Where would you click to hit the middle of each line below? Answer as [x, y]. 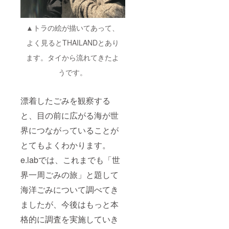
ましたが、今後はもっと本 [70, 204]
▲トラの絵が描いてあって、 [73, 28]
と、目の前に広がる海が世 [70, 116]
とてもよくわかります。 [65, 145]
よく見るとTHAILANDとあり [73, 43]
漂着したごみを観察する [65, 101]
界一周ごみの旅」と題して [70, 175]
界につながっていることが [70, 130]
